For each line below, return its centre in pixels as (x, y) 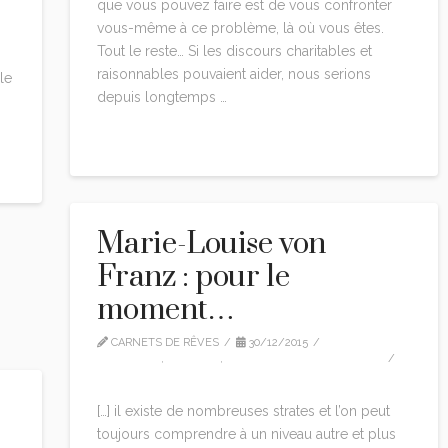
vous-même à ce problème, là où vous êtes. (240, 28)
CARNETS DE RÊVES (163, 342)
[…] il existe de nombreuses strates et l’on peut (243, 411)
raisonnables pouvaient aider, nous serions (233, 74)
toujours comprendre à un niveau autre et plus (246, 434)
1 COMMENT (145, 374)
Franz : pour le (193, 276)
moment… (165, 309)
